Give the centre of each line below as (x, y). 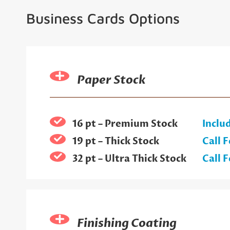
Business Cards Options (103, 18)
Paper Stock (112, 80)
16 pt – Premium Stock (125, 124)
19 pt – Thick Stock (116, 141)
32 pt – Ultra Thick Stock (129, 159)
